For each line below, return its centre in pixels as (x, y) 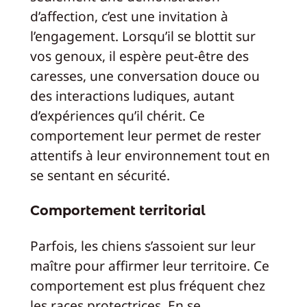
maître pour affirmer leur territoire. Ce (149, 266)
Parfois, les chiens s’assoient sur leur (143, 246)
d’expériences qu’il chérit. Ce (117, 115)
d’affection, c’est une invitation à (129, 16)
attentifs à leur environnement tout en (150, 155)
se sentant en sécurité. (100, 175)
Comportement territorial (118, 210)
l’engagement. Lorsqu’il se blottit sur (143, 36)
